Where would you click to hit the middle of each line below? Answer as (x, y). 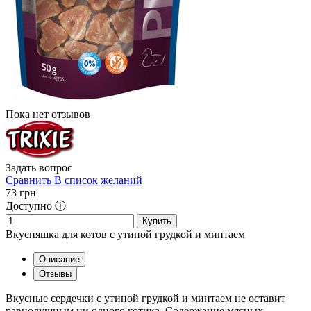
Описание (59, 260)
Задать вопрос (39, 168)
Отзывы (55, 274)
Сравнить (28, 180)
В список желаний (98, 180)
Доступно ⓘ (36, 206)
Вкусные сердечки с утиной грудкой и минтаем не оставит (145, 299)
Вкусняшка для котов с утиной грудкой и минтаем (125, 235)
